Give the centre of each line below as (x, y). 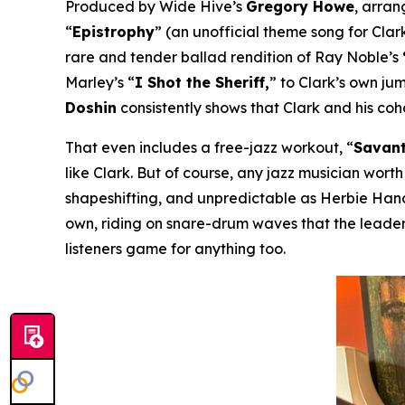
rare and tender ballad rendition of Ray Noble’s (234, 57)
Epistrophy (113, 31)
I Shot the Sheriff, (202, 82)
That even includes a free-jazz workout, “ (209, 147)
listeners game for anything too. (175, 248)
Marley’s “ (100, 82)
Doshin (91, 107)
